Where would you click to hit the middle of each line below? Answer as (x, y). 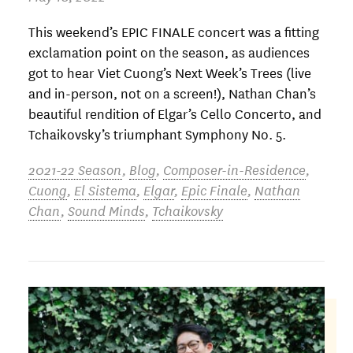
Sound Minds (106, 210)
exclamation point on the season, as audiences (169, 51)
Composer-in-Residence (234, 169)
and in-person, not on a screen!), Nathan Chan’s (172, 92)
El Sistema (105, 189)
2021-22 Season (75, 169)
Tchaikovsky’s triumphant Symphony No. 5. (157, 133)
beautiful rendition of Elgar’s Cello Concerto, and (175, 113)
